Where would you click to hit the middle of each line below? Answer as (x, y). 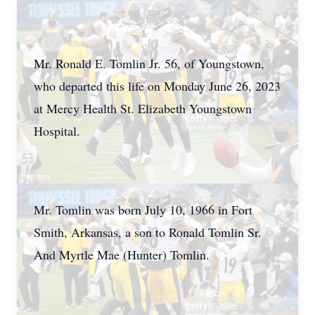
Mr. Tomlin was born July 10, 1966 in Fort (143, 210)
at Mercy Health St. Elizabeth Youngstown (143, 108)
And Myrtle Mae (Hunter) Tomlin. (124, 255)
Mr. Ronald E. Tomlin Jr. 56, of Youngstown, (149, 63)
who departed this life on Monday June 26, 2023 (157, 86)
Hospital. (59, 131)
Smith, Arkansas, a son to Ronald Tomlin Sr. (148, 232)
